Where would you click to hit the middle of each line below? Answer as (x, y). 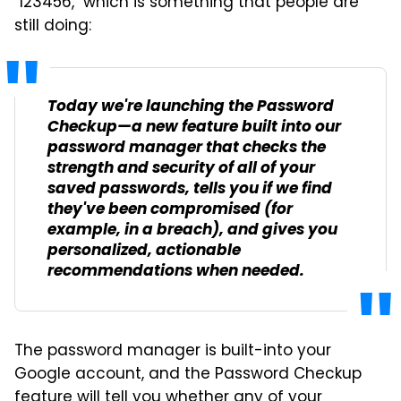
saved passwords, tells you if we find (190, 189)
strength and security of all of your (181, 168)
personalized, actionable (144, 251)
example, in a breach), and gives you (192, 230)
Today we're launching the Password (191, 107)
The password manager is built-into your (173, 351)
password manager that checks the (187, 148)
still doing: (53, 26)
